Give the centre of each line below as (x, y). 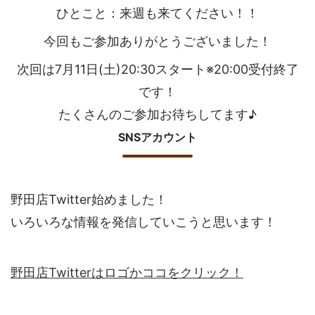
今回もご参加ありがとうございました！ (157, 41)
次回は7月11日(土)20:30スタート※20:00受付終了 (157, 70)
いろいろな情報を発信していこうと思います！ (143, 222)
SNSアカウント (157, 137)
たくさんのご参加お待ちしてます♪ (157, 115)
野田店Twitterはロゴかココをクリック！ (127, 273)
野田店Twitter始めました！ (89, 200)
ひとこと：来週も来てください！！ (157, 13)
